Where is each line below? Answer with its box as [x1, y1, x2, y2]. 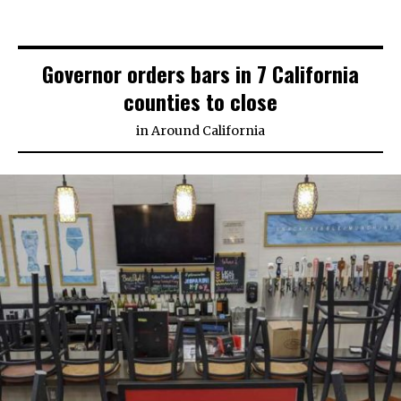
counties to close [124, 84, 277, 117]
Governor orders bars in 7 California [42, 56, 359, 90]
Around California [151, 122, 265, 139]
